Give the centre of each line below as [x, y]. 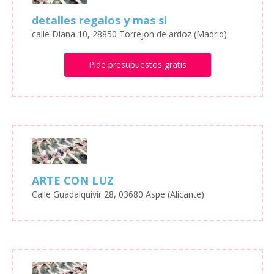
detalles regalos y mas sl [99, 20]
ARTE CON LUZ [73, 181]
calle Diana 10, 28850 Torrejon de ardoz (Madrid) [129, 34]
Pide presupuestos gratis [137, 64]
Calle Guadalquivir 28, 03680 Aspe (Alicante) [118, 194]
